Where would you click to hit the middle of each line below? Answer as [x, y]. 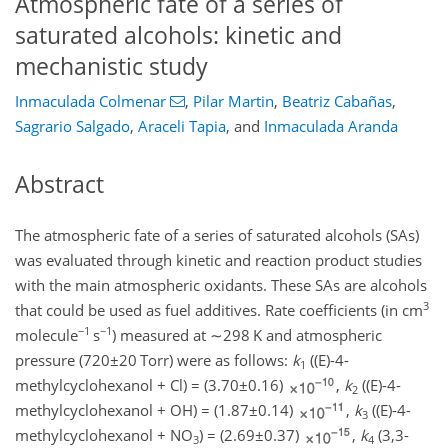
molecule [46, 334]
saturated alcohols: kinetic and [178, 35]
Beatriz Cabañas [336, 101]
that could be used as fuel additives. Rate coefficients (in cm [219, 309]
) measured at [161, 334]
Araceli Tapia [182, 126]
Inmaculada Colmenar [90, 101]
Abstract [59, 185]
